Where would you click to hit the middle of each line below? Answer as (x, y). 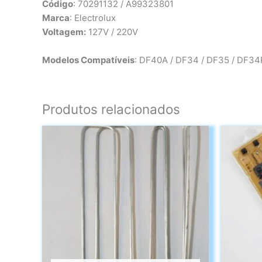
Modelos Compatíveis (88, 60)
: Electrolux (93, 18)
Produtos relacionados (111, 109)
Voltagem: (64, 32)
